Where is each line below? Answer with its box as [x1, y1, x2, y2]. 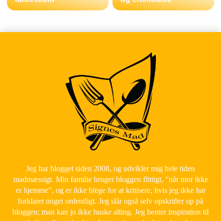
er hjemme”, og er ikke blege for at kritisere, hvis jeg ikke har [15, 186, 206, 195]
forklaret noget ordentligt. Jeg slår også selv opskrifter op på [18, 197, 204, 206]
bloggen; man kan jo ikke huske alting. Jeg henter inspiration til [12, 208, 209, 217]
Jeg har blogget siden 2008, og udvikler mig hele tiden [26, 164, 195, 173]
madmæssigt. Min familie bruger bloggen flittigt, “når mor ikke [13, 175, 208, 184]
